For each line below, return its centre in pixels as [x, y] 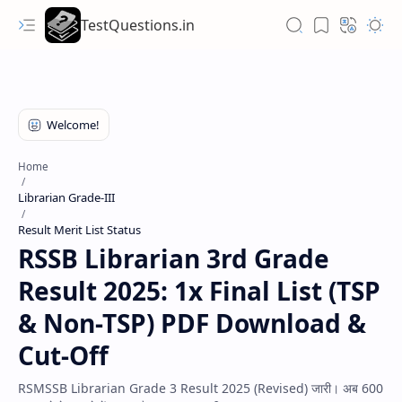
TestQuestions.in [138, 25]
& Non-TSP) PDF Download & [192, 323]
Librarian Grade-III [66, 197]
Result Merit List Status [79, 230]
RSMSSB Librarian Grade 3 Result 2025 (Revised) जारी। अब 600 [201, 388]
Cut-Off [63, 355]
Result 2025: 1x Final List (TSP [199, 291]
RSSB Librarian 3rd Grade [174, 258]
